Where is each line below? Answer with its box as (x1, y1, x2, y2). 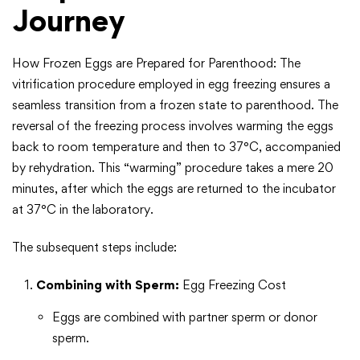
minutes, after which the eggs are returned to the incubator (12, 181, 336, 197)
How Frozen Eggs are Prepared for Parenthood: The (12, 55, 301, 72)
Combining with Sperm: (36, 277, 179, 293)
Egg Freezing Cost (179, 277, 286, 293)
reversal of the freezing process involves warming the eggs (12, 118, 333, 134)
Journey (12, 2, 125, 39)
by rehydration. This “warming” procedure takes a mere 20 (12, 160, 333, 176)
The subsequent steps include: (12, 239, 177, 256)
